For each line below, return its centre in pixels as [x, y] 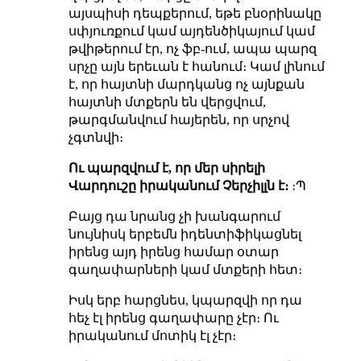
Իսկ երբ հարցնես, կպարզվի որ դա [185, 300]
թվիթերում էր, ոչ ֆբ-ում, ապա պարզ [192, 48]
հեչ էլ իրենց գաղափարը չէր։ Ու [173, 317]
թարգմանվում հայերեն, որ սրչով [178, 119]
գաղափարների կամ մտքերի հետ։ [185, 269]
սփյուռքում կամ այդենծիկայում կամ [191, 31]
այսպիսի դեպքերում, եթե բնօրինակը [195, 13]
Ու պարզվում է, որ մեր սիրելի [166, 168]
